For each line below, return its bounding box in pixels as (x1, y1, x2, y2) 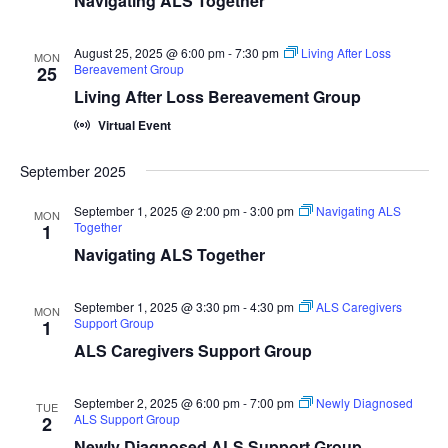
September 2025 (19, 161, 126, 181)
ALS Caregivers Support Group (73, 339, 312, 362)
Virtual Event (97, 116, 171, 134)
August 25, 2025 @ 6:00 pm (73, 44, 225, 61)
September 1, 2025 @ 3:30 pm (73, 298, 240, 315)
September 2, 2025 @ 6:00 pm (73, 394, 240, 411)
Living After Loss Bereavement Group (73, 85, 361, 108)
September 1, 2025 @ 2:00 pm (73, 202, 240, 219)
